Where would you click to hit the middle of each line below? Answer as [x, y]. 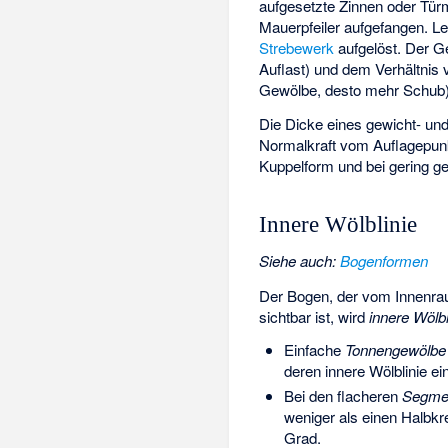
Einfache [314, 349]
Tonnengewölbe [395, 349]
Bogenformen [384, 260]
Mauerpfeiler [300, 26]
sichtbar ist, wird [314, 316]
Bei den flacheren [342, 396]
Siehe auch [296, 260]
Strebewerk [297, 47]
